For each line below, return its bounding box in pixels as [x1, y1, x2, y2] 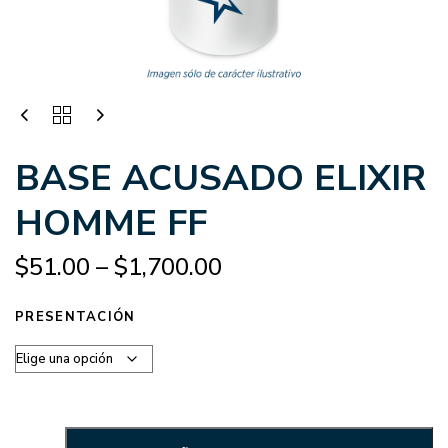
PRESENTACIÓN [15, 308, 136, 327]
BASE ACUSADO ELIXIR [15, 153, 426, 203]
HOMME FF [15, 198, 207, 248]
